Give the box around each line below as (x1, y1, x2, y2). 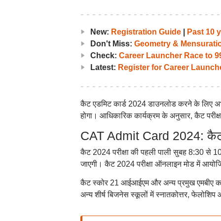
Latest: (90, 63, 118, 72)
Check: (90, 51, 119, 60)
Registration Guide (110, 28, 181, 36)
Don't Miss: (90, 39, 134, 48)
